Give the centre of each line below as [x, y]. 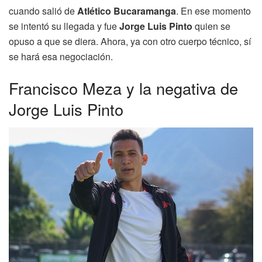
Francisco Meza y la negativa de [123, 88]
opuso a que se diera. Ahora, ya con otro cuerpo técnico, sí [130, 42]
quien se [211, 26]
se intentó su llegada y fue [64, 26]
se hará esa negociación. [61, 57]
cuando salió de [43, 11]
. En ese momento [213, 11]
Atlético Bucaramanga [127, 11]
